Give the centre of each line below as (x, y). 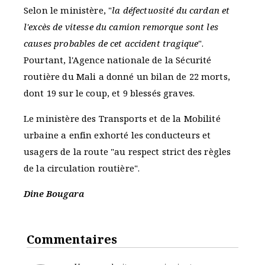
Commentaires (72, 240)
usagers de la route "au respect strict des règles (127, 152)
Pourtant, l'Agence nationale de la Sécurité (118, 60)
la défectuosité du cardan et (171, 10)
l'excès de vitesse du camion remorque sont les (121, 27)
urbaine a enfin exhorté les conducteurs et (117, 135)
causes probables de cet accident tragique (111, 43)
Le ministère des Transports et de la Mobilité (122, 119)
